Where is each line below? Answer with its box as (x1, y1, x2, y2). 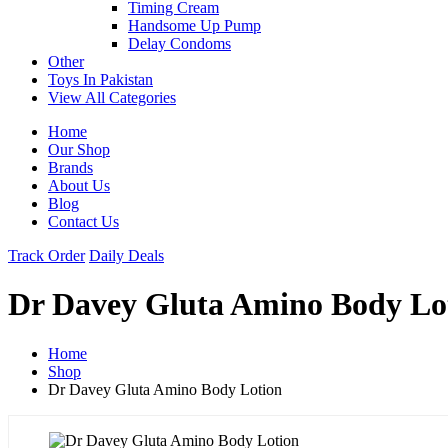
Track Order (8, 246, 85, 264)
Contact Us (48, 212, 119, 230)
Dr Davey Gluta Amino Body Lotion (48, 380, 282, 398)
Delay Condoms (128, 34, 231, 52)
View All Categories (48, 88, 176, 106)
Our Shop (48, 140, 110, 158)
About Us (48, 176, 110, 194)
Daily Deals (89, 246, 164, 264)
